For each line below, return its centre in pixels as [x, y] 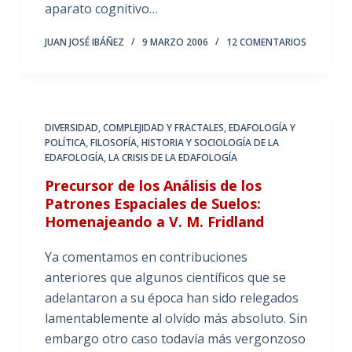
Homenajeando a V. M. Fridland [154, 221]
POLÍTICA [65, 142]
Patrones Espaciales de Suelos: [152, 203]
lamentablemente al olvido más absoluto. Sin [176, 318]
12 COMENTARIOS [266, 42]
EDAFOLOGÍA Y [262, 127]
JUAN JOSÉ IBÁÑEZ [84, 42]
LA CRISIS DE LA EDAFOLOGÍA [172, 157]
